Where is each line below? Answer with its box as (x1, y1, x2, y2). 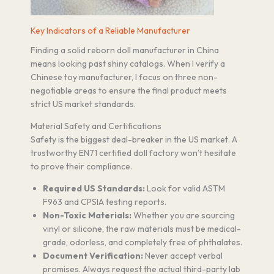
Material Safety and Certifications (31, 120, 161, 131)
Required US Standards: (43, 182, 145, 194)
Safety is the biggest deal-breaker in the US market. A (31, 133, 237, 145)
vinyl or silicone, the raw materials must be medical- (43, 223, 241, 234)
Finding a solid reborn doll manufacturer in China (31, 44, 219, 56)
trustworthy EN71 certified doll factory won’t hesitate (31, 147, 236, 158)
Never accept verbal (143, 250, 223, 261)
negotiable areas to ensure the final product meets (31, 84, 227, 96)
